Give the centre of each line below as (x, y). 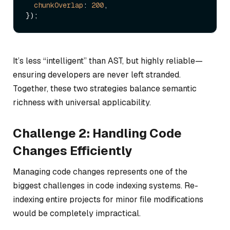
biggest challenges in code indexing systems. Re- (106, 185)
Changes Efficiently (72, 150)
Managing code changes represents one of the (100, 171)
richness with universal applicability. (82, 102)
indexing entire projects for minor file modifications (108, 199)
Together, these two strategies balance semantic (105, 88)
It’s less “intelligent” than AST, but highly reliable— (108, 61)
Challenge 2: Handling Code (97, 133)
